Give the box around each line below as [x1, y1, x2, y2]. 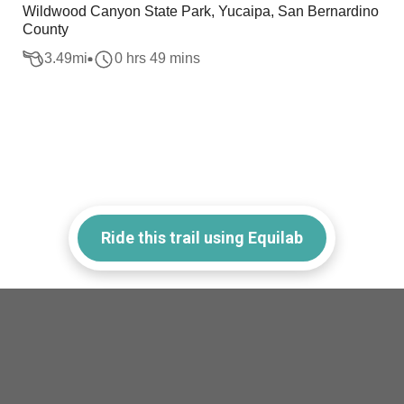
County [23, 22, 69, 37]
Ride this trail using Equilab [101, 227, 303, 247]
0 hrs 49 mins [115, 50, 201, 67]
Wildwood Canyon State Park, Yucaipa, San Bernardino [23, 4, 380, 19]
